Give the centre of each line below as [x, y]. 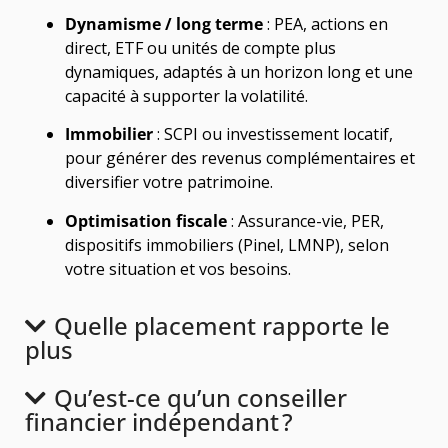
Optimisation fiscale [146, 220]
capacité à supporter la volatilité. [186, 95]
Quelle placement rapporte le [221, 325]
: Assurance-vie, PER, [305, 220]
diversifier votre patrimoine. [169, 182]
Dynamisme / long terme [164, 23]
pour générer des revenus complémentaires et [240, 158]
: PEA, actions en [325, 23]
